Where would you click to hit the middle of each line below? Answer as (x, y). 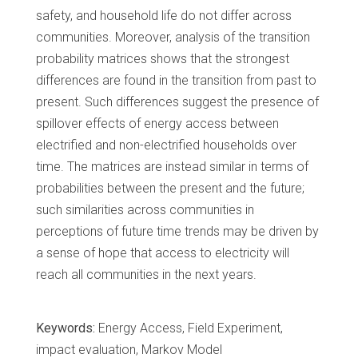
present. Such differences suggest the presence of (177, 102)
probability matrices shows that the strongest (163, 59)
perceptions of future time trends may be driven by (177, 232)
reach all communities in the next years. (146, 275)
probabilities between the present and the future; (170, 189)
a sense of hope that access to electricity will (163, 253)
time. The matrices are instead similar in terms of (172, 167)
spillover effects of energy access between (157, 124)
